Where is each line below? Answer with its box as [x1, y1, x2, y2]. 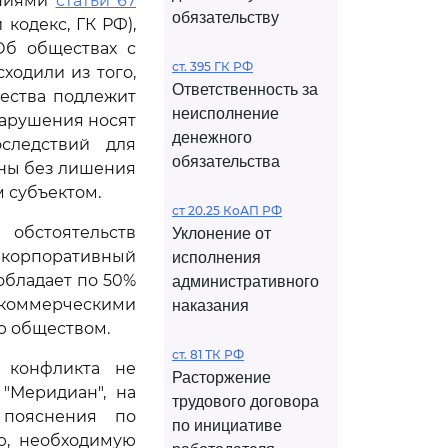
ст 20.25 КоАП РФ [172, 203, 282, 218]
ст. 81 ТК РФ [172, 347, 244, 362]
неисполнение [172, 105, 279, 122]
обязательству [172, 9, 279, 26]
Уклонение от [172, 225, 271, 242]
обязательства [172, 153, 280, 170]
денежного [172, 129, 252, 146]
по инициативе [172, 417, 282, 434]
